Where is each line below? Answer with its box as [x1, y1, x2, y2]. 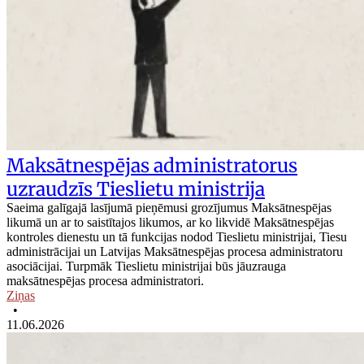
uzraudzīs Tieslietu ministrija [6, 177, 265, 201]
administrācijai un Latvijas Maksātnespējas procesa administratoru [6, 245, 343, 259]
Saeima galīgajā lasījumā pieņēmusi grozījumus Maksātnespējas [6, 201, 331, 215]
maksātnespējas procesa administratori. [6, 274, 204, 288]
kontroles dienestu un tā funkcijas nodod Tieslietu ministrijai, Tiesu [6, 230, 347, 245]
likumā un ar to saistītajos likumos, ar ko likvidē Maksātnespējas [6, 215, 334, 230]
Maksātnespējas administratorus [6, 154, 297, 178]
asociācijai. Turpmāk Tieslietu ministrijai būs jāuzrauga [6, 259, 286, 274]
